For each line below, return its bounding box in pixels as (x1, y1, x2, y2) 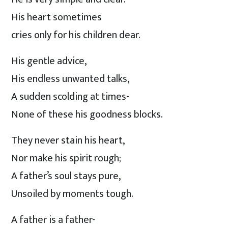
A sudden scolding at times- (11, 88, 130, 105)
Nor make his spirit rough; (11, 149, 122, 167)
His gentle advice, (11, 52, 87, 70)
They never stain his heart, (11, 131, 125, 149)
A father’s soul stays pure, (11, 167, 121, 185)
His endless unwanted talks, (11, 70, 130, 88)
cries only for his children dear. (11, 26, 141, 44)
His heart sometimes (11, 8, 102, 26)
